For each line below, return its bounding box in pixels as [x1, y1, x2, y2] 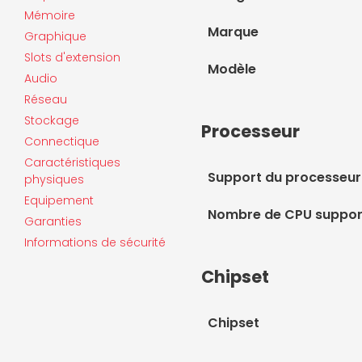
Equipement [24, 192, 94, 209]
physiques [24, 171, 84, 188]
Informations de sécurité [24, 234, 166, 251]
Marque [208, 23, 259, 42]
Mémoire [24, 7, 75, 24]
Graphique [24, 28, 86, 45]
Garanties [24, 213, 82, 230]
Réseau [24, 91, 67, 108]
